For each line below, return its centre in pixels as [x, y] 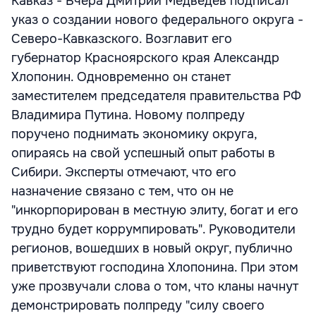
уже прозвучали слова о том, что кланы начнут [155, 286]
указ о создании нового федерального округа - [157, 20]
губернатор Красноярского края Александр [145, 58]
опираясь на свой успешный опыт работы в [143, 153]
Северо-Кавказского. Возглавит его [122, 39]
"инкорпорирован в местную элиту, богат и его [155, 210]
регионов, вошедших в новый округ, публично [152, 248]
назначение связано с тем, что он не [122, 191]
